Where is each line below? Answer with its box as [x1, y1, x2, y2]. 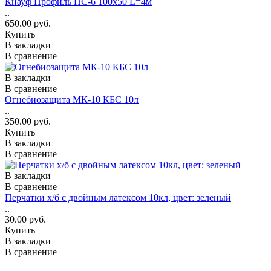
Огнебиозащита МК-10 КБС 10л [5, 94, 139, 105]
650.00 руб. [5, 18, 51, 28]
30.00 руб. [5, 214, 46, 224]
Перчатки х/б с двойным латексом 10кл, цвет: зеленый [5, 192, 231, 203]
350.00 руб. [5, 116, 51, 126]
